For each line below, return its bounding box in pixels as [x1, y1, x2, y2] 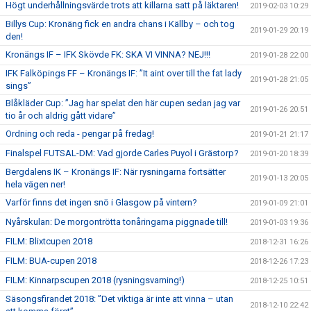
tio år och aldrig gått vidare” [6, 110, 116, 121]
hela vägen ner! [6, 179, 65, 190]
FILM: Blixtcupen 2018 [6, 236, 92, 246]
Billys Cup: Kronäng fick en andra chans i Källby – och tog [6, 19, 235, 29]
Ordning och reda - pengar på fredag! [6, 128, 154, 139]
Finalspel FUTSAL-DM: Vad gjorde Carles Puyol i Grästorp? [6, 148, 239, 158]
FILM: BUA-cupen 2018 [6, 255, 96, 266]
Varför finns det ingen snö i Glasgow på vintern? [6, 197, 197, 208]
